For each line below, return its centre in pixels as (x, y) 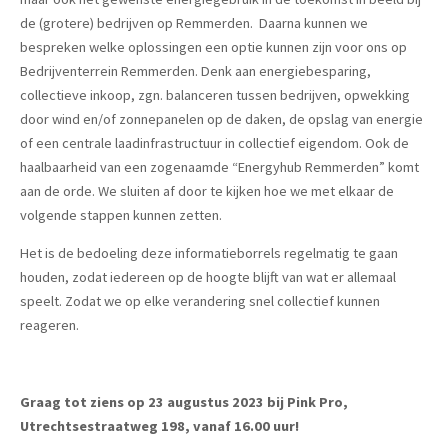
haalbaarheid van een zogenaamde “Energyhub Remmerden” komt (219, 166)
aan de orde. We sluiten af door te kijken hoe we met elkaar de (207, 190)
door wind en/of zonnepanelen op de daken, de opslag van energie (221, 118)
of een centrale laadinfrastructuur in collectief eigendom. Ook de (214, 142)
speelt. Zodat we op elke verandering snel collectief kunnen (200, 301)
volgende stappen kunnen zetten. (121, 214)
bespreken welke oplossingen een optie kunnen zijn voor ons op (213, 46)
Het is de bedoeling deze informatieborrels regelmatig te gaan (209, 253)
